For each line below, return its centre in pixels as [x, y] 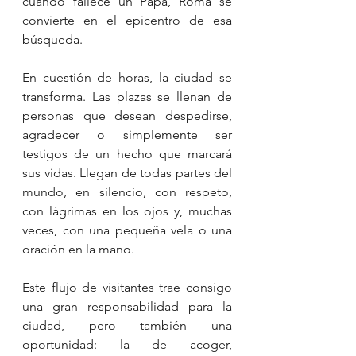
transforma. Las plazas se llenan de [127, 96]
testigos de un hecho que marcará [127, 153]
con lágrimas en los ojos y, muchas [127, 211]
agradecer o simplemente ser [127, 134]
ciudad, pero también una [127, 325]
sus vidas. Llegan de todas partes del [127, 172]
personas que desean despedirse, [127, 115]
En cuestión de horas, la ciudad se [127, 77]
